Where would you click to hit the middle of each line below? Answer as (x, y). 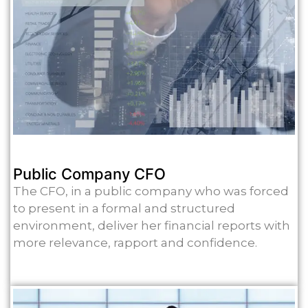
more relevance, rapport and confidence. (135, 243)
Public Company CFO (89, 174)
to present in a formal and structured (124, 209)
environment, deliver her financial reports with (152, 226)
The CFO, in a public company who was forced (151, 191)
